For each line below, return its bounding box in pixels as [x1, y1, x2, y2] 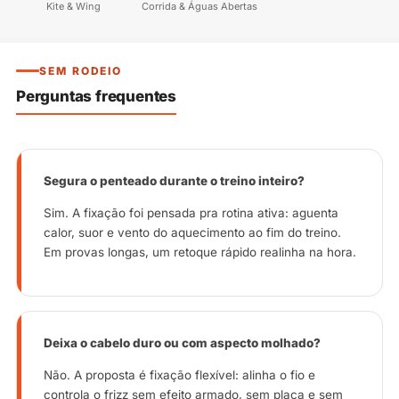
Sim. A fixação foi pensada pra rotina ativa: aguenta [44, 205, 338, 220]
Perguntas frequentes [16, 86, 176, 105]
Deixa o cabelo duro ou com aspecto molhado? [44, 335, 321, 350]
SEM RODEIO [39, 63, 123, 77]
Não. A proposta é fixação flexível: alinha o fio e [44, 367, 315, 382]
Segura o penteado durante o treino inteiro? [44, 173, 305, 188]
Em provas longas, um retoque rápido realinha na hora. [44, 244, 356, 259]
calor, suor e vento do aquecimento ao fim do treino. [44, 224, 341, 240]
